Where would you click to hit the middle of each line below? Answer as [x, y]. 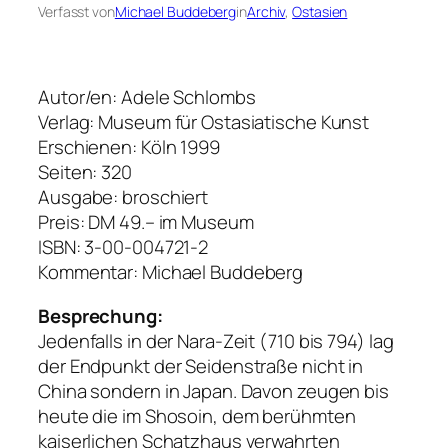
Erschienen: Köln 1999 [129, 147]
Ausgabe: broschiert [123, 197]
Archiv [266, 12]
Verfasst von [76, 12]
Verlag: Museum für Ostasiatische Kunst [204, 122]
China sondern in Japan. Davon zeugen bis [213, 390]
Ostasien [320, 12]
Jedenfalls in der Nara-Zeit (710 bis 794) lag [216, 340]
